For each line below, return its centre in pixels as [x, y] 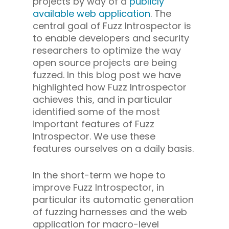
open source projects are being [105, 63]
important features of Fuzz [94, 124]
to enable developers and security [111, 38]
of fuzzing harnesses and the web [110, 212]
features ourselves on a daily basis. [114, 149]
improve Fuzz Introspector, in [98, 188]
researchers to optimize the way [107, 51]
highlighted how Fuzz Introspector [110, 87]
